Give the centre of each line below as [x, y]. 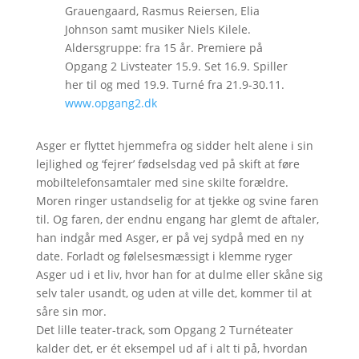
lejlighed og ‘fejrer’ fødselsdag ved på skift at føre [167, 163]
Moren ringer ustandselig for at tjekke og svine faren [177, 200]
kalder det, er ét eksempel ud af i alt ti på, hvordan [171, 348]
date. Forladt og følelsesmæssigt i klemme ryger [164, 256]
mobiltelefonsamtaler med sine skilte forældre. [162, 182]
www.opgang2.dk [111, 103]
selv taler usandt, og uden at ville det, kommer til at [173, 292]
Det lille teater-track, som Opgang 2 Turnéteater [164, 329]
